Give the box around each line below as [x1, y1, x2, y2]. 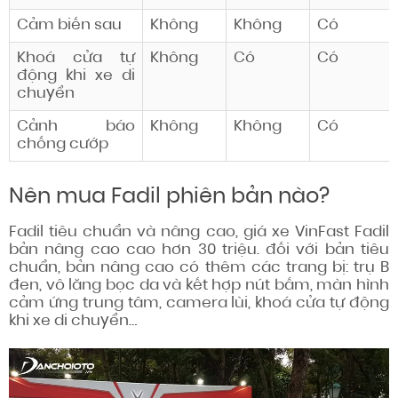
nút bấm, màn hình [241, 278, 390, 294]
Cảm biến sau [17, 18, 122, 34]
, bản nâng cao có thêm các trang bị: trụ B [58, 260, 389, 276]
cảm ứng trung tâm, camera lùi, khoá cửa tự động [9, 296, 389, 312]
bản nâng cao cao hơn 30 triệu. [9, 243, 267, 259]
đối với [266, 243, 319, 259]
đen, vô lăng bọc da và [9, 278, 186, 294]
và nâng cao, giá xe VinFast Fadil [131, 225, 390, 241]
